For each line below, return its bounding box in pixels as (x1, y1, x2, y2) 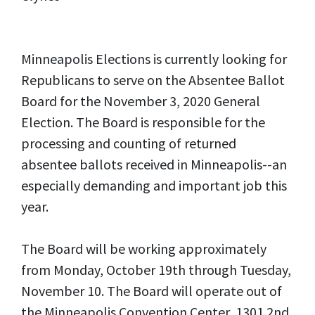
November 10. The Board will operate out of (21, 282, 282, 300)
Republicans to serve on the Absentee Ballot (21, 71, 285, 89)
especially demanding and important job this (21, 176, 287, 194)
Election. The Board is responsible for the (21, 113, 265, 131)
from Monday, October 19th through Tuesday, (21, 261, 291, 278)
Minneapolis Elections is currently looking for (21, 50, 287, 67)
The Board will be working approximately (21, 240, 266, 257)
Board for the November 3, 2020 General (21, 92, 260, 110)
